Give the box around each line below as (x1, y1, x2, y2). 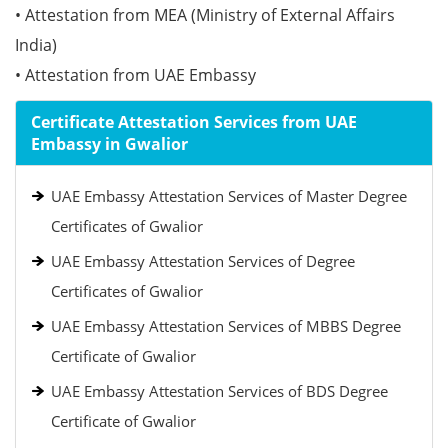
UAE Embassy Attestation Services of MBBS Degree (51, 316, 401, 336)
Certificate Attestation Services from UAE (31, 111, 357, 133)
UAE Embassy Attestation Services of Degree (51, 251, 355, 271)
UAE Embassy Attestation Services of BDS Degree (51, 381, 388, 401)
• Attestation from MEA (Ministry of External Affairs (15, 4, 395, 26)
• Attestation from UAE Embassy (15, 64, 256, 86)
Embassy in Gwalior (31, 133, 188, 155)
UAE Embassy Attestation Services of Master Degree (51, 186, 407, 206)
